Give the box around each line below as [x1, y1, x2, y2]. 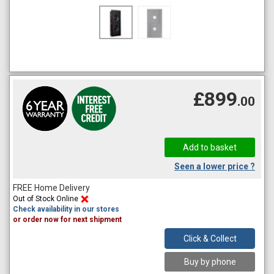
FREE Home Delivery [13, 182, 90, 193]
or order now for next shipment [13, 215, 122, 224]
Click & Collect [183, 233, 237, 243]
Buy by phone [183, 256, 236, 267]
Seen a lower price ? [174, 161, 255, 171]
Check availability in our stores [13, 204, 119, 213]
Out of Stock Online [13, 194, 80, 203]
